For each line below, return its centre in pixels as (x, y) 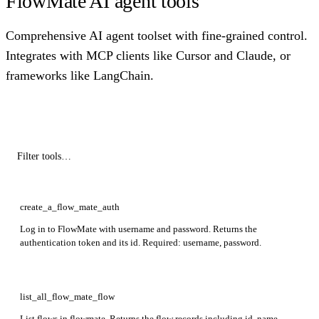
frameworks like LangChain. (80, 75)
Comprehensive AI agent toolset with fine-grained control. (157, 35)
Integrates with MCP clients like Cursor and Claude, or (148, 55)
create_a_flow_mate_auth (70, 206)
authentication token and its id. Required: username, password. (141, 242)
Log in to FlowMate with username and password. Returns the (138, 229)
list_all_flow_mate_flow (67, 296)
